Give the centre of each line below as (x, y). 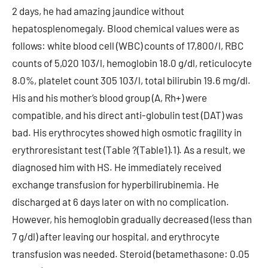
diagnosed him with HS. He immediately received (117, 167)
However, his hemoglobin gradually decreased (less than (132, 219)
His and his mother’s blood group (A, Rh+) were (109, 98)
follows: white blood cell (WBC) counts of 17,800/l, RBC (128, 45)
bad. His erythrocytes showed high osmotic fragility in (127, 132)
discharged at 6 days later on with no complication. (121, 202)
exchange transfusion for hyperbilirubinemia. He (115, 184)
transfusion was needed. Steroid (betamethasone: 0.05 (131, 254)
